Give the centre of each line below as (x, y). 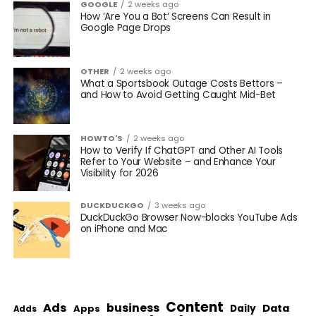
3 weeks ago (180, 205)
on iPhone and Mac (124, 229)
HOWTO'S (101, 138)
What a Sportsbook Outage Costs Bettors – (181, 83)
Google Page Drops (126, 28)
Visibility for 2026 (119, 173)
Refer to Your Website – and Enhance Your (178, 162)
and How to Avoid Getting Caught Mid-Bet (178, 95)
